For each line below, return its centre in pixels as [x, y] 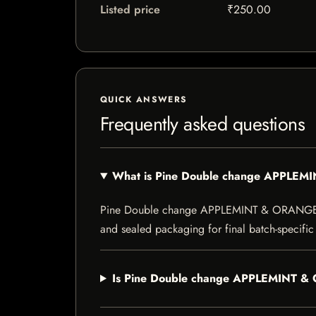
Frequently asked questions [203, 124]
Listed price [130, 10]
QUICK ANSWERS [144, 99]
